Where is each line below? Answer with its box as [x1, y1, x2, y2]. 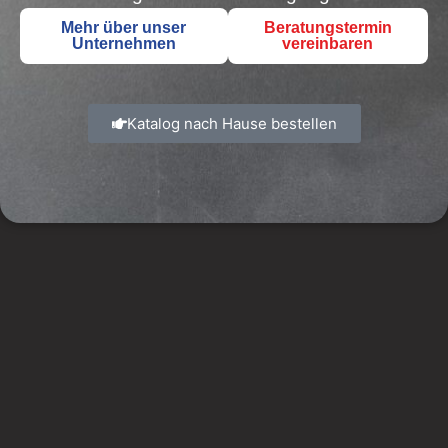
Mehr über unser [61, 19, 187, 37]
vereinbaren [282, 35, 374, 53]
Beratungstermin [263, 19, 392, 37]
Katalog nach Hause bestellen [126, 114, 337, 134]
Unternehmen [71, 35, 176, 53]
